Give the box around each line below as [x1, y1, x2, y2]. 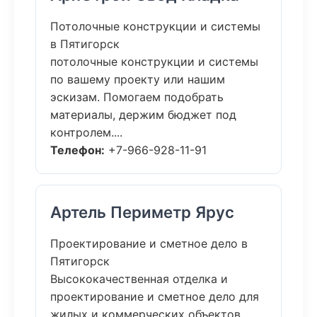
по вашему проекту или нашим [50, 72, 225, 86]
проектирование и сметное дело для [50, 289, 259, 304]
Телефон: [50, 143, 105, 157]
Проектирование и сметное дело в [50, 236, 248, 250]
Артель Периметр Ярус [50, 202, 234, 221]
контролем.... [50, 125, 122, 139]
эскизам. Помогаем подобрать [50, 90, 224, 104]
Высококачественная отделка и [50, 272, 228, 286]
